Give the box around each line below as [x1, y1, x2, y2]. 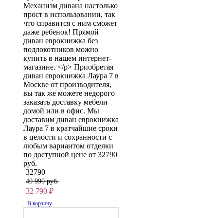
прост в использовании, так [23, 10, 115, 18]
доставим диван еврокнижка [23, 115, 119, 124]
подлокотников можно [23, 45, 98, 54]
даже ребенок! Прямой [23, 27, 99, 36]
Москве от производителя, [23, 80, 111, 89]
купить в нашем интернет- [23, 54, 111, 62]
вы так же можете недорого [23, 89, 115, 97]
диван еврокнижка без [23, 36, 98, 45]
